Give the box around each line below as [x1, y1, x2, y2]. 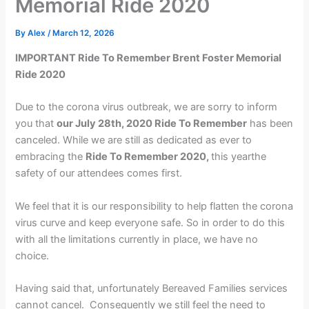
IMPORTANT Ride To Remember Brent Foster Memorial [15, 52, 282, 65]
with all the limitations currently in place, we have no [15, 232, 259, 246]
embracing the [15, 150, 86, 163]
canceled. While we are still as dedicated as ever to [15, 134, 252, 147]
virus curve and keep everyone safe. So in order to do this [15, 216, 286, 229]
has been [247, 117, 294, 130]
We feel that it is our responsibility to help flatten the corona [15, 199, 294, 212]
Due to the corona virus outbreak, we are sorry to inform [15, 101, 278, 114]
